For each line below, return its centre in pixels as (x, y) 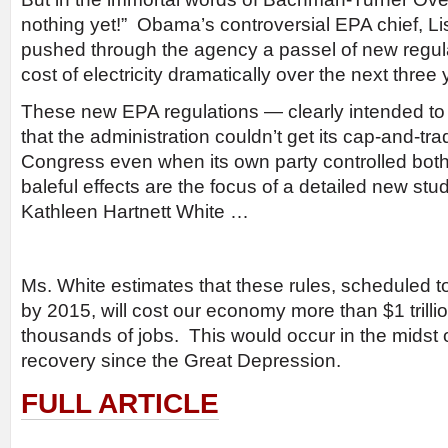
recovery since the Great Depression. (181, 360)
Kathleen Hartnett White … (135, 211)
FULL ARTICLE (120, 403)
